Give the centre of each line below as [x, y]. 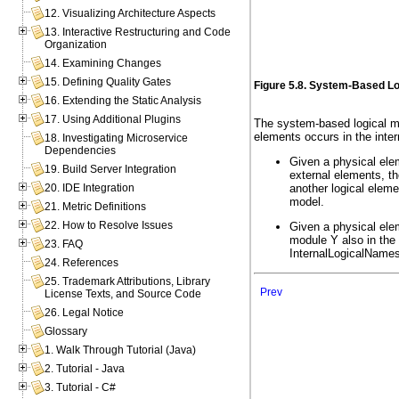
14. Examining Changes [103, 64]
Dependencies [81, 151]
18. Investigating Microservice [117, 138]
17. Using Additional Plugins [113, 120]
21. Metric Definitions [96, 207]
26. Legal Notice [85, 313]
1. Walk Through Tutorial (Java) [121, 350]
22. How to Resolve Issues [109, 226]
